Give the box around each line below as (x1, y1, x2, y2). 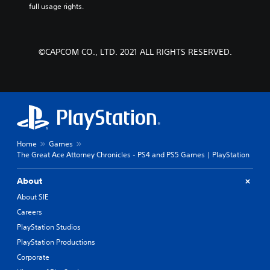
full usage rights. (29, 1, 84, 12)
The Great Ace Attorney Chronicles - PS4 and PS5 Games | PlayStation (17, 149, 250, 160)
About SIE (17, 192, 48, 202)
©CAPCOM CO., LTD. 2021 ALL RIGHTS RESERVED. (38, 46, 232, 58)
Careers (17, 207, 42, 218)
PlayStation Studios (17, 222, 81, 233)
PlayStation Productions (17, 237, 95, 248)
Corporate (17, 252, 49, 263)
